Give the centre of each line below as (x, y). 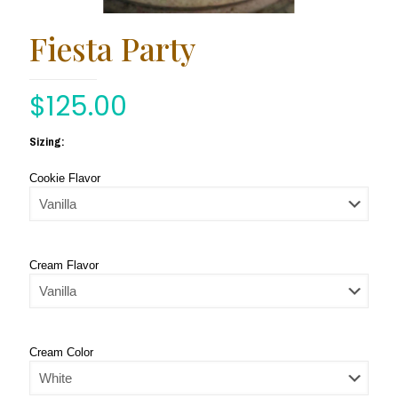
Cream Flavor (64, 265)
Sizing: (47, 141)
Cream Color (61, 352)
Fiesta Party (112, 48)
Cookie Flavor (65, 178)
